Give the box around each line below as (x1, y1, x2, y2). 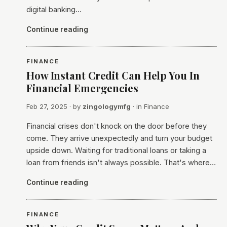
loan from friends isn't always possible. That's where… (26, 158, 216, 167)
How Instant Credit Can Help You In (26, 68, 200, 82)
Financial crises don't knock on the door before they (26, 122, 207, 131)
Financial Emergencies (26, 81, 138, 95)
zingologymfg (83, 102, 131, 110)
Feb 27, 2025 (26, 102, 67, 110)
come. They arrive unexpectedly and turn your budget (26, 134, 212, 143)
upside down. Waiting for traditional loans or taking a (26, 146, 206, 155)
